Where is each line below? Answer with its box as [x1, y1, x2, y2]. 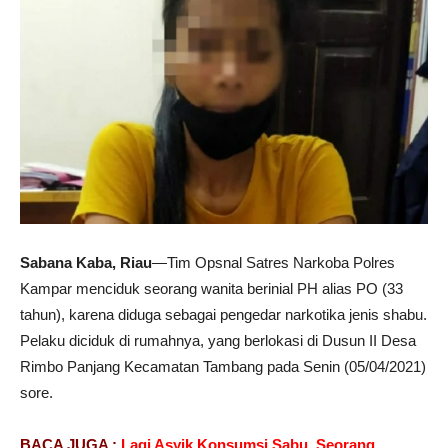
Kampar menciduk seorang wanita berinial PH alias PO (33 [20, 280, 403, 298]
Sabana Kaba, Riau [20, 254, 152, 272]
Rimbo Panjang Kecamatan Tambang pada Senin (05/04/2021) [20, 358, 426, 376]
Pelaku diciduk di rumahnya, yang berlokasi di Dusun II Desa [20, 332, 416, 350]
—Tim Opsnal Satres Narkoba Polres [152, 254, 395, 272]
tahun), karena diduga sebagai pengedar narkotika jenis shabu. [20, 306, 427, 324]
